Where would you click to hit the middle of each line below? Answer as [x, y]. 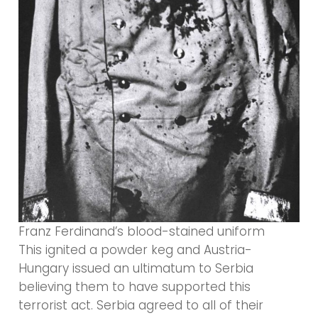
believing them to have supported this [135, 286]
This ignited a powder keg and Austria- [136, 250]
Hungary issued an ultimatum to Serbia [136, 268]
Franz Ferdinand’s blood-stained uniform [142, 231]
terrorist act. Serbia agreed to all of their [141, 305]
